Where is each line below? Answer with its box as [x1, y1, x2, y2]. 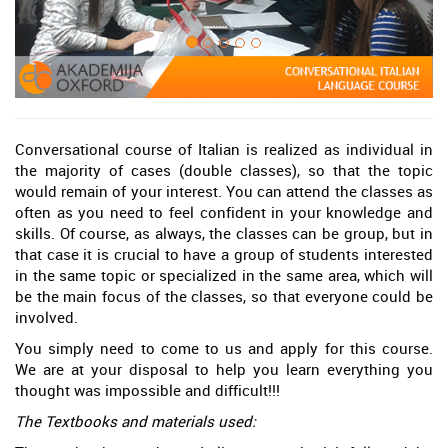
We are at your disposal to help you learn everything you [15, 359, 433, 380]
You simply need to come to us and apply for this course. [15, 338, 433, 359]
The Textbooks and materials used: [15, 411, 256, 432]
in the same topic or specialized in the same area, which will [15, 265, 433, 286]
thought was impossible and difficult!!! [15, 380, 280, 401]
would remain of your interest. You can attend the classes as [15, 181, 433, 202]
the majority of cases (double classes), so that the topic [15, 160, 433, 181]
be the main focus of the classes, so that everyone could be [15, 286, 433, 307]
